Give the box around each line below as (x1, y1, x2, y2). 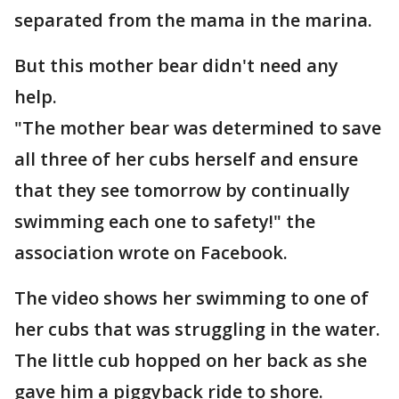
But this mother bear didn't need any (14, 53, 338, 77)
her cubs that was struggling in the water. (14, 317, 380, 341)
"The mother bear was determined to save (14, 116, 381, 140)
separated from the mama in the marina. (14, 8, 372, 32)
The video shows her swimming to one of (14, 286, 369, 310)
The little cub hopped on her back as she (14, 348, 367, 372)
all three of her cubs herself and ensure (14, 147, 358, 171)
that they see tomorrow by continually (14, 178, 350, 202)
